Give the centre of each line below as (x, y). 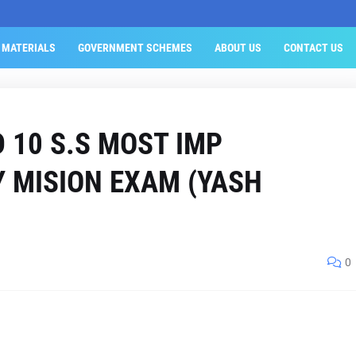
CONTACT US (313, 48)
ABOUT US (238, 48)
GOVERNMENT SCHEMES (135, 48)
